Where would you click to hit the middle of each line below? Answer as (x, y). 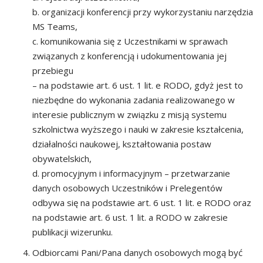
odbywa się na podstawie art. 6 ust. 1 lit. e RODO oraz (142, 203)
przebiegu (53, 70)
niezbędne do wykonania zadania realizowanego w (134, 100)
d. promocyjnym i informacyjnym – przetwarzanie (131, 173)
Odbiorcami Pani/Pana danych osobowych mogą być (137, 252)
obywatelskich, (62, 159)
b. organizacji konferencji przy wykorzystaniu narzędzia (143, 12)
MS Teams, (55, 26)
